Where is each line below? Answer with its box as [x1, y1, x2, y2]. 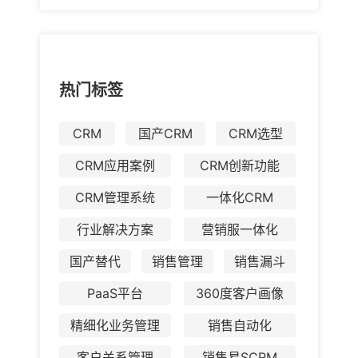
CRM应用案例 [75, 157, 155, 173]
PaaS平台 [87, 284, 143, 301]
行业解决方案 [77, 221, 153, 237]
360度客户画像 [196, 284, 284, 301]
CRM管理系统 [75, 189, 155, 205]
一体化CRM [206, 189, 273, 205]
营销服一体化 [201, 221, 278, 237]
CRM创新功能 [200, 157, 280, 173]
